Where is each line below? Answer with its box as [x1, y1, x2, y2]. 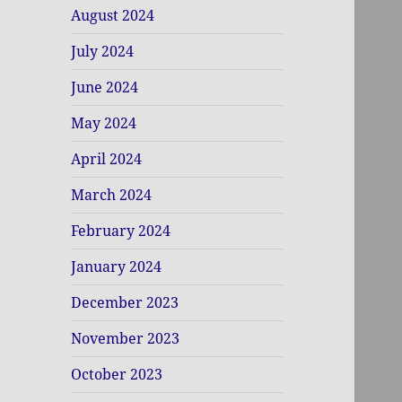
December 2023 [71, 293, 179, 313]
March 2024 [71, 185, 153, 205]
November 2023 [71, 328, 180, 349]
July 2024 [71, 41, 135, 62]
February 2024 [71, 221, 171, 241]
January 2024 [71, 257, 162, 277]
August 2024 [71, 5, 155, 26]
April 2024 [71, 149, 143, 170]
